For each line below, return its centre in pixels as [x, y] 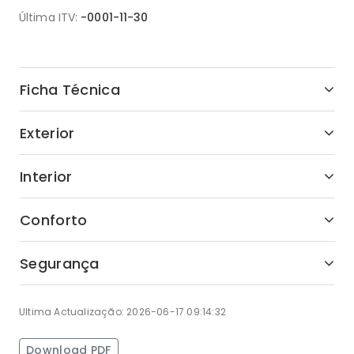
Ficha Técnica [70, 89]
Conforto [54, 220]
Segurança [60, 263]
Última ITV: [49, 17]
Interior [46, 176]
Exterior [47, 133]
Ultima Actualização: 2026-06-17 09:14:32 [122, 312]
